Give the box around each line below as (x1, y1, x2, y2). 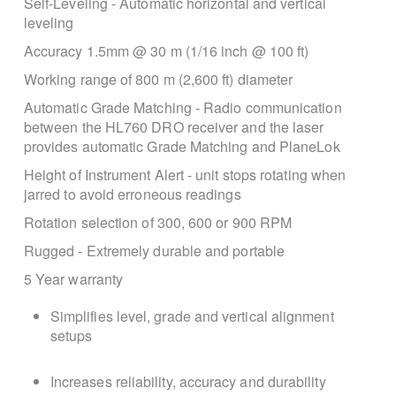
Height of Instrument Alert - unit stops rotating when (23, 164, 346, 185)
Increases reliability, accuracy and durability (49, 371, 326, 392)
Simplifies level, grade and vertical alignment (49, 306, 334, 326)
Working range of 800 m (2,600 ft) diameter (23, 69, 293, 89)
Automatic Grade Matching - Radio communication (23, 97, 342, 118)
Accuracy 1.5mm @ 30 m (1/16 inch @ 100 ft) (23, 41, 309, 61)
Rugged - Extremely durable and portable (23, 240, 286, 261)
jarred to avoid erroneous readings (23, 184, 241, 204)
